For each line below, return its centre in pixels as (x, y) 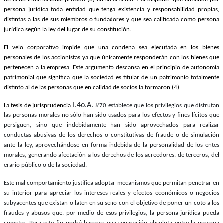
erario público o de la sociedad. (45, 165)
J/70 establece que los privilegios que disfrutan (156, 105)
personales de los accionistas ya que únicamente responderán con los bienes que (111, 57)
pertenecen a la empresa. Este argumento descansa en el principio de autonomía (111, 67)
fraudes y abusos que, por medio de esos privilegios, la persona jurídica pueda (111, 213)
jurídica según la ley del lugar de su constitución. (68, 29)
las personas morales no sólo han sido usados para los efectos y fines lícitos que (111, 115)
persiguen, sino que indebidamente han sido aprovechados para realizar (111, 125)
